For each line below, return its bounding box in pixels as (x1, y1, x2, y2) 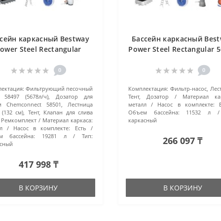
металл (128, 100, 147, 108)
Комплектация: (128, 84, 168, 92)
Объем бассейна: (128, 108, 180, 116)
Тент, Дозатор (128, 92, 169, 100)
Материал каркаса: (42, 116, 93, 124)
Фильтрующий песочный (25, 84, 93, 92)
